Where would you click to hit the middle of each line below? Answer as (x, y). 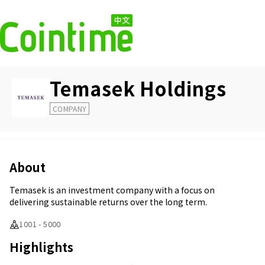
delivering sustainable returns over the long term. (108, 202)
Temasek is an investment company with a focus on (112, 190)
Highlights (41, 247)
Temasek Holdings (138, 88)
